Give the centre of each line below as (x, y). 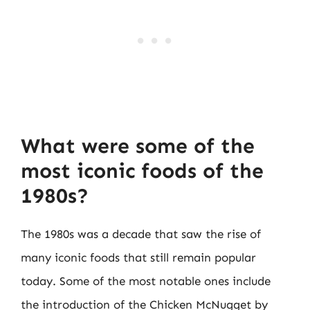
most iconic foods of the (142, 171)
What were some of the (138, 146)
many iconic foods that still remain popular (138, 257)
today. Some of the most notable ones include (146, 281)
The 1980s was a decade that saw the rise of (141, 234)
